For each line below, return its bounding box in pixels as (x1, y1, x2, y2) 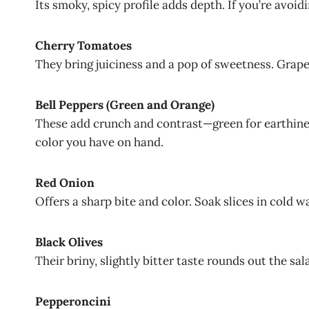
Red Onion (35, 175, 94, 190)
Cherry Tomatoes (35, 37, 132, 53)
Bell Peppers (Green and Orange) (35, 97, 215, 112)
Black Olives (35, 234, 103, 250)
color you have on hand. (35, 134, 163, 150)
